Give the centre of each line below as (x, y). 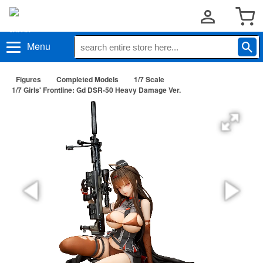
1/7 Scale (149, 79)
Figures (28, 79)
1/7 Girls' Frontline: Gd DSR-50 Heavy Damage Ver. (96, 90)
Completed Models (87, 79)
